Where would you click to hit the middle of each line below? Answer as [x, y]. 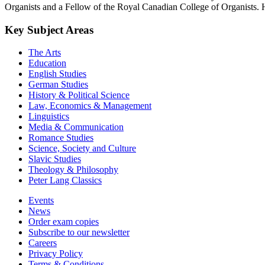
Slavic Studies [55, 159]
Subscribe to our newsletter [79, 232]
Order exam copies [64, 222]
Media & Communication [76, 127]
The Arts [45, 53]
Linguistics [49, 117]
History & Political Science [79, 95]
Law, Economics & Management [90, 106]
